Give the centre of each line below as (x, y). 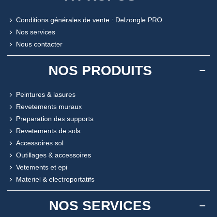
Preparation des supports (55, 118)
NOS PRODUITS (100, 70)
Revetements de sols (48, 131)
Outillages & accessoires (54, 155)
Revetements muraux (49, 106)
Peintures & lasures (46, 94)
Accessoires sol (40, 143)
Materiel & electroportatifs (55, 179)
